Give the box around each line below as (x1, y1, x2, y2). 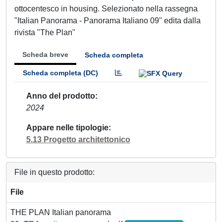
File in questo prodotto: (14, 167, 95, 176)
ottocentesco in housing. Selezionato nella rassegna (14, 4, 198, 13)
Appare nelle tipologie (26, 123, 109, 132)
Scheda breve (22, 51, 68, 58)
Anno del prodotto (26, 91, 95, 100)
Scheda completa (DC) (23, 69, 98, 77)
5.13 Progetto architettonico (26, 135, 130, 144)
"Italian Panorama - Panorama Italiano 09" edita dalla (14, 16, 201, 25)
